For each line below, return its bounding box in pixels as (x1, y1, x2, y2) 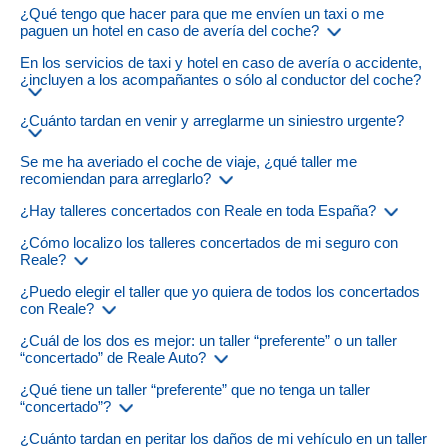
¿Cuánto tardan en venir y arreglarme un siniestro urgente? (20, 112, 404, 130)
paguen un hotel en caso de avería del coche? (20, 22, 319, 40)
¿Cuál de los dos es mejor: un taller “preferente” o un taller (20, 332, 397, 350)
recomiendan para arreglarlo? (20, 170, 211, 188)
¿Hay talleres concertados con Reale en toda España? (20, 202, 376, 220)
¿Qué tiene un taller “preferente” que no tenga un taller (20, 381, 370, 399)
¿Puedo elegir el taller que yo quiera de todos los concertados (20, 283, 420, 301)
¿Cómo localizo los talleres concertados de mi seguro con (20, 234, 398, 252)
